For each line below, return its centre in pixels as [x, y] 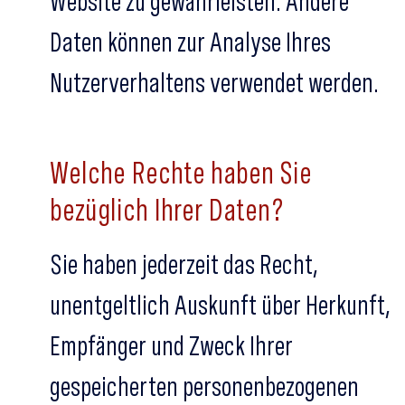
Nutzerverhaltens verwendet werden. [214, 82]
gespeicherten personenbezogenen [204, 386]
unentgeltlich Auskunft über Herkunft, [220, 305]
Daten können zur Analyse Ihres [190, 42]
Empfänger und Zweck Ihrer [171, 345]
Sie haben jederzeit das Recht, [184, 264]
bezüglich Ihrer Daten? [167, 209]
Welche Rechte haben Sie [181, 172]
